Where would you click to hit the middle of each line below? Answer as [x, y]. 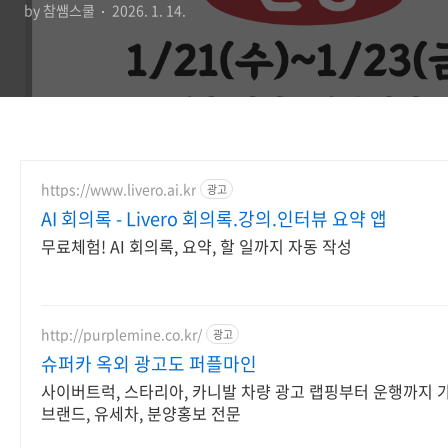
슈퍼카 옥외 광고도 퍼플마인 [149, 363]
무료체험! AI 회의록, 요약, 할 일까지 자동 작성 [196, 246]
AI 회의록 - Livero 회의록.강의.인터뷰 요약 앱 [214, 218]
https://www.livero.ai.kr [118, 188]
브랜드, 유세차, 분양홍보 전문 [141, 413]
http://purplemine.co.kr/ [121, 333]
